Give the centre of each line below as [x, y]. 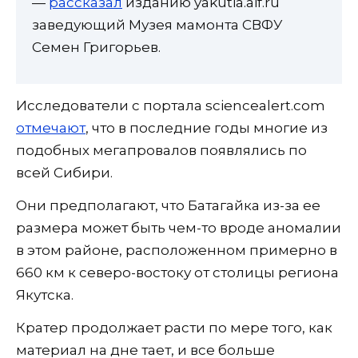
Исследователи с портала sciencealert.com [171, 106]
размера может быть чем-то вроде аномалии [179, 228]
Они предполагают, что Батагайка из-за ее [168, 206]
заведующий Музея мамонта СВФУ [157, 24]
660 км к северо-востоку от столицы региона [177, 273]
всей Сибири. [64, 173]
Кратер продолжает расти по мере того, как [174, 328]
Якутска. [45, 295]
